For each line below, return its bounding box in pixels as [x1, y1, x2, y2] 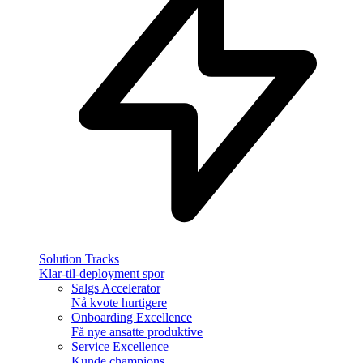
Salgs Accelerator [71, 281, 160, 296]
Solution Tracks [39, 252, 119, 267]
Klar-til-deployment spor [39, 267, 164, 281]
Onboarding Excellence [71, 310, 192, 325]
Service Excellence [71, 340, 169, 354]
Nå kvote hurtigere [71, 296, 167, 310]
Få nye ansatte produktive [71, 325, 203, 340]
